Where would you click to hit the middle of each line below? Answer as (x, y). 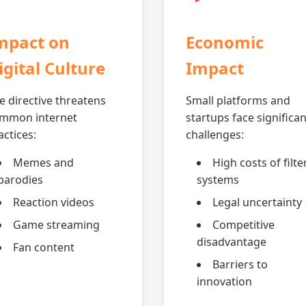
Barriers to (240, 264)
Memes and (43, 163)
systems (218, 180)
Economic (225, 42)
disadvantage (232, 242)
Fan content (44, 247)
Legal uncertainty (257, 202)
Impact (215, 68)
